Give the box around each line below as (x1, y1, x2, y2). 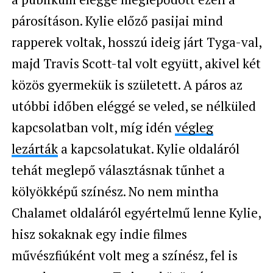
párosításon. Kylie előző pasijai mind (11, 12, 223, 29)
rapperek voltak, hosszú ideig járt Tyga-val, (11, 33, 261, 51)
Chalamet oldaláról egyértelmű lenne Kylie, (11, 204, 261, 221)
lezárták (11, 140, 58, 157)
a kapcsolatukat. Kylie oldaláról (57, 140, 239, 157)
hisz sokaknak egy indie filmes (11, 225, 187, 243)
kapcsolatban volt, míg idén (11, 118, 175, 136)
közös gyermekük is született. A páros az (11, 76, 243, 93)
